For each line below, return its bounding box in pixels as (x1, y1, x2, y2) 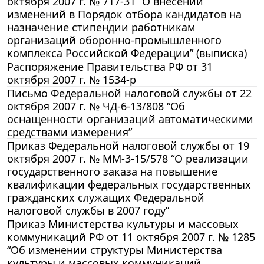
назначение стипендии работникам (7, 19, 195, 34)
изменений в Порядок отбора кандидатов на (7, 6, 242, 21)
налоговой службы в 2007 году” (7, 203, 169, 217)
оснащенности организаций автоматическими (7, 111, 253, 126)
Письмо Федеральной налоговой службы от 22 (7, 85, 252, 100)
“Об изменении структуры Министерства (7, 242, 222, 257)
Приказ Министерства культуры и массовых (7, 216, 239, 231)
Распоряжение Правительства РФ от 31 (7, 59, 213, 74)
